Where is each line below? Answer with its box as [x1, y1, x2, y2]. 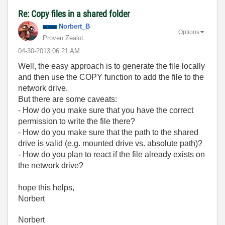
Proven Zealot [43, 34, 83, 42]
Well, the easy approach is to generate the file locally [18, 62, 205, 70]
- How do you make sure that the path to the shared [18, 128, 198, 137]
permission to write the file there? [18, 117, 135, 126]
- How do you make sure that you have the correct [18, 106, 193, 115]
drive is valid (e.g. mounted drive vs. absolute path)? [18, 139, 202, 148]
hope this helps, [18, 183, 74, 192]
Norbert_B [59, 23, 90, 30]
